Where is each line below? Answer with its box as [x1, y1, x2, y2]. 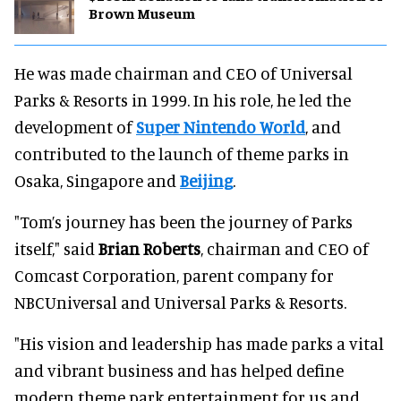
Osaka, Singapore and [14, 169, 180, 191]
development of [14, 115, 136, 137]
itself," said [14, 237, 98, 259]
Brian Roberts [98, 237, 200, 259]
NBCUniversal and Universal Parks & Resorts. [14, 291, 346, 312]
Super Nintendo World [136, 115, 305, 137]
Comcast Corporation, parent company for [14, 264, 334, 286]
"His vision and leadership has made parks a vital [14, 332, 384, 354]
